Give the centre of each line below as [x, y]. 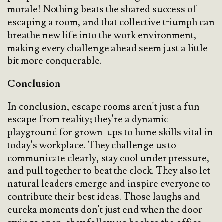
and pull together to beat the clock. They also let [109, 171]
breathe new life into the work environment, [102, 35]
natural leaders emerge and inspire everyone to [109, 184]
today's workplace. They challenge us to [92, 145]
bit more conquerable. [55, 61]
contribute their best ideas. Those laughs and [104, 197]
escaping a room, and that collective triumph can [111, 23]
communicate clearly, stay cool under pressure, [109, 158]
